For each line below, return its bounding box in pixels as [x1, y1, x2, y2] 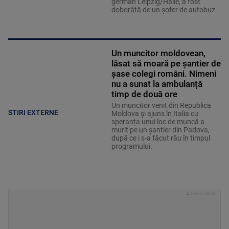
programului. [111, 142, 152, 151]
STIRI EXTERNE [8, 108, 58, 117]
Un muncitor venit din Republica [111, 101, 211, 110]
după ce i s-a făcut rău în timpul [111, 134, 210, 143]
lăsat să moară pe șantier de [111, 58, 221, 69]
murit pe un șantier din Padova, [111, 126, 210, 134]
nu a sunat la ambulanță [111, 79, 202, 89]
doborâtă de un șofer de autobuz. [111, 6, 217, 14]
